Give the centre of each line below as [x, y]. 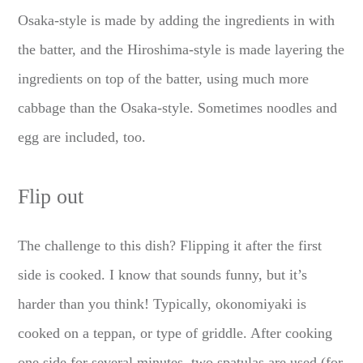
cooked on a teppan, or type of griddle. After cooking [175, 333]
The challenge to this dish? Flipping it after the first [170, 245]
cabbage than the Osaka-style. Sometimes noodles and [178, 107]
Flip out [51, 196]
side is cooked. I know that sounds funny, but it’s [163, 274]
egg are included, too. [82, 137]
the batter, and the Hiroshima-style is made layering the [181, 49]
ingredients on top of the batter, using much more [164, 78]
